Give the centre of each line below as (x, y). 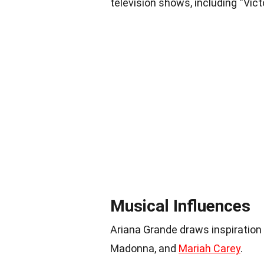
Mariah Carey (209, 248)
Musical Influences (180, 206)
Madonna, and (144, 248)
